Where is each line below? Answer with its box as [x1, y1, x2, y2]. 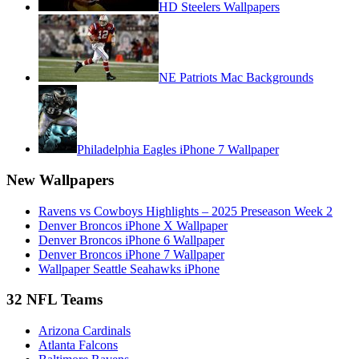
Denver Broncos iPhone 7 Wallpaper [38, 247, 224, 261]
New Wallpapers [6, 171, 114, 189]
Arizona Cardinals [38, 324, 131, 338]
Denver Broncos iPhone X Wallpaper [38, 218, 228, 232]
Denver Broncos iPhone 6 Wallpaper [38, 232, 224, 247]
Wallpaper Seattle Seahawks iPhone [38, 261, 220, 276]
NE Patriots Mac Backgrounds [159, 70, 313, 84]
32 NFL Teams [6, 291, 103, 309]
